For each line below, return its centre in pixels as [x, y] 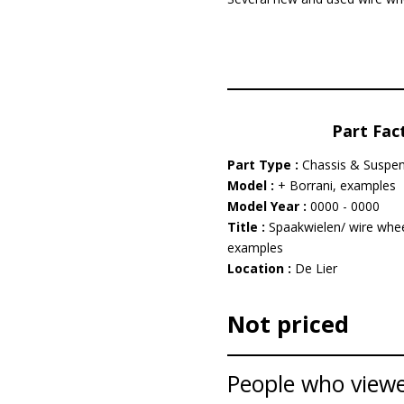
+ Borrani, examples [336, 185]
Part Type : [264, 165]
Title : [248, 227]
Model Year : [268, 206]
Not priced [288, 324]
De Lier [316, 268]
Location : [261, 268]
